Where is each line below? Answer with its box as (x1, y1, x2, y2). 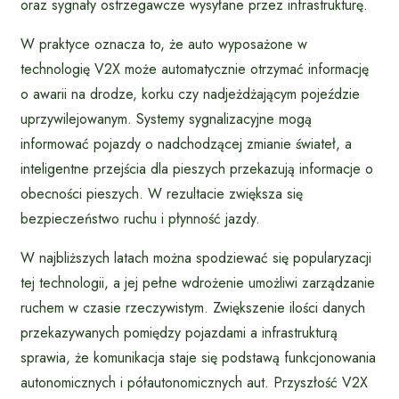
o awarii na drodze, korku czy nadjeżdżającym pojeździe (20, 83, 360, 104)
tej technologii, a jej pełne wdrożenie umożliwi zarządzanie (20, 272, 375, 293)
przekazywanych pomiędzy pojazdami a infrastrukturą (20, 322, 338, 343)
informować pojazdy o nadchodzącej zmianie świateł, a (20, 133, 352, 154)
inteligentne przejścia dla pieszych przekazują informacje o (20, 158, 373, 179)
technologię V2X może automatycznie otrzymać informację (20, 58, 369, 79)
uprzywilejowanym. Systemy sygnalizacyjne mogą (20, 108, 312, 129)
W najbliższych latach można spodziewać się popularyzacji (20, 247, 371, 268)
